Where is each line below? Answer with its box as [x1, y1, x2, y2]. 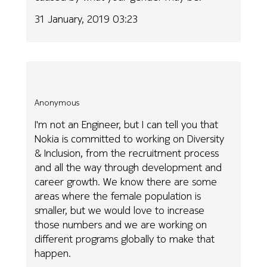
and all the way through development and [35, 159, 222, 175]
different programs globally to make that [35, 231, 215, 246]
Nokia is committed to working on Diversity [35, 131, 225, 146]
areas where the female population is [35, 188, 201, 203]
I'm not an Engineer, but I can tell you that [35, 116, 219, 132]
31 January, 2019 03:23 [35, 11, 138, 26]
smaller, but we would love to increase [35, 202, 205, 218]
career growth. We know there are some [35, 173, 218, 189]
